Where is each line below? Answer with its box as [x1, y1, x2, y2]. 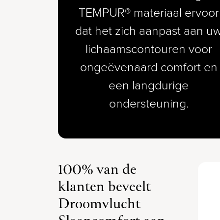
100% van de [58, 159, 137, 182]
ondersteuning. [109, 94, 189, 112]
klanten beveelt [58, 176, 151, 199]
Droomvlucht [58, 193, 140, 216]
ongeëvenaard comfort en [80, 58, 218, 76]
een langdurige [109, 76, 189, 94]
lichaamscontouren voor [85, 40, 212, 57]
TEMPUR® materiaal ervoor [78, 3, 219, 21]
